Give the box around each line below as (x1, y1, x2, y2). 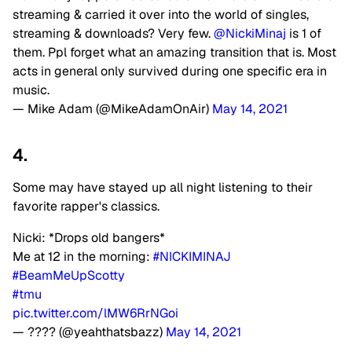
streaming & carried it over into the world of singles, (13, 6, 309, 24)
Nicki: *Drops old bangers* (13, 229, 165, 247)
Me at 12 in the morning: (13, 248, 153, 266)
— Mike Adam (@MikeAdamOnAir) (13, 101, 212, 118)
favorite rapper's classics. (13, 198, 159, 215)
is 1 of (286, 25, 321, 42)
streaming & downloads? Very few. (13, 25, 214, 42)
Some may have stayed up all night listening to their (13, 179, 313, 196)
